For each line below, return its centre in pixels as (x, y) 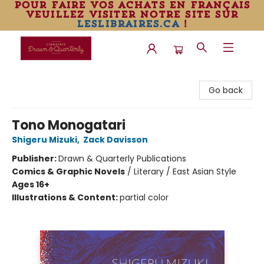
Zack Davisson (115, 140)
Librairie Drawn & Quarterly (63, 77)
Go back (226, 90)
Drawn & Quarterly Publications (122, 159)
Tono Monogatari (69, 125)
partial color (144, 197)
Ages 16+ (31, 184)
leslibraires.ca (128, 24)
